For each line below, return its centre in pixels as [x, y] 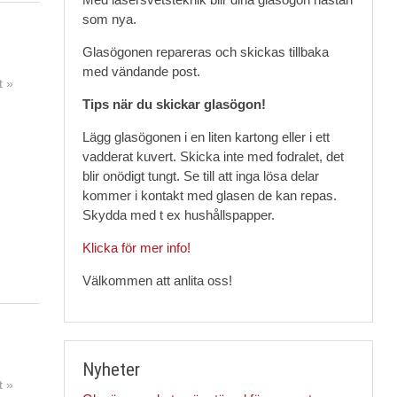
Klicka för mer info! [136, 248]
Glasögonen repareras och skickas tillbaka [205, 52]
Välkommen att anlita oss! [157, 280]
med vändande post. [141, 71]
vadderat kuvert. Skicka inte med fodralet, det [213, 156]
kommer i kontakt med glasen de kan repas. [209, 195]
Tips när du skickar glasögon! [174, 104]
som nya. [109, 19]
